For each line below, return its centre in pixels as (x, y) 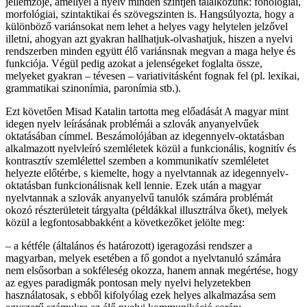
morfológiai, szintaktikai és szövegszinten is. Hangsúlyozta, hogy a (150, 14)
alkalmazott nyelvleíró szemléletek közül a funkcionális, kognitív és (151, 149)
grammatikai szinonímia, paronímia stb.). (93, 88)
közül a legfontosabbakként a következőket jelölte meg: (125, 223)
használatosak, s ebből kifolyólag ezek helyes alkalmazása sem (140, 295)
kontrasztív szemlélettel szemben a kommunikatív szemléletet (137, 161)
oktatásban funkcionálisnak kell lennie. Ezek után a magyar (133, 186)
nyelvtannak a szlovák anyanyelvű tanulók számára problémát (139, 198)
